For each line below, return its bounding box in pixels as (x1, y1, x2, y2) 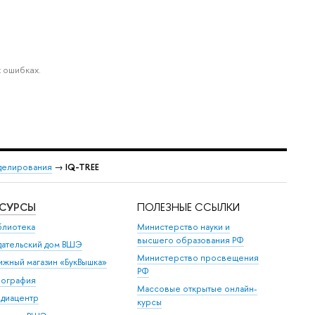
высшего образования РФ (137, 233, 245, 246)
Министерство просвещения (137, 252, 259, 264)
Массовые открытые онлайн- (137, 283, 258, 295)
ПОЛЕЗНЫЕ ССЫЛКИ (137, 200, 240, 215)
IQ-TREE (65, 160, 99, 173)
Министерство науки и (137, 220, 231, 233)
